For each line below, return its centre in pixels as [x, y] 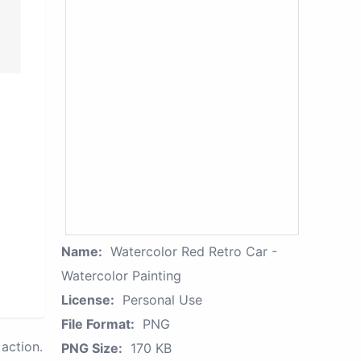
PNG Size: [92, 348]
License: [88, 300]
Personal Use [162, 300]
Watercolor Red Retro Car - [194, 251]
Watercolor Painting [121, 276]
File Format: [98, 324]
